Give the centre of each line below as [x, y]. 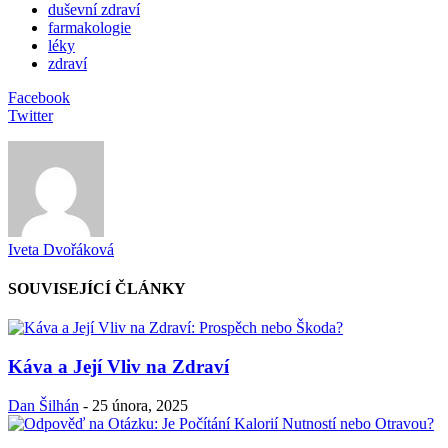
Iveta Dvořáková [61, 249]
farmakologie [89, 27]
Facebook [39, 97]
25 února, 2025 [140, 405]
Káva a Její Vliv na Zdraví [118, 367]
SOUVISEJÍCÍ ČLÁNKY [97, 289]
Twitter [30, 115]
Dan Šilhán [43, 405]
